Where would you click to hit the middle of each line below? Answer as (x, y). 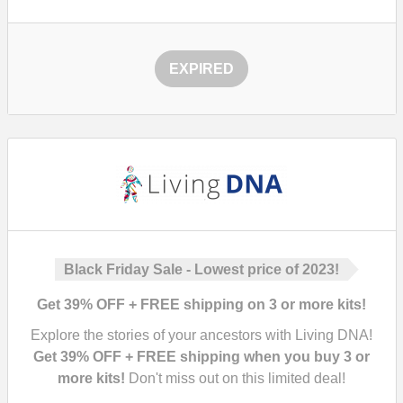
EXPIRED (201, 69)
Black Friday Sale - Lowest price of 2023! (201, 269)
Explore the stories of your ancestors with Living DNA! (201, 335)
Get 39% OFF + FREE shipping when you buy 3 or (201, 357)
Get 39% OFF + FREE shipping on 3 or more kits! (201, 304)
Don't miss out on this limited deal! (235, 378)
